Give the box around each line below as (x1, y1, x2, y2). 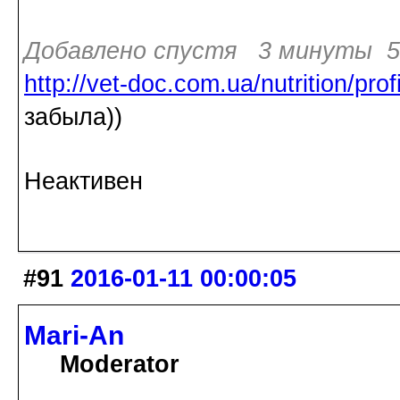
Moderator (60, 351, 179, 379)
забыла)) (24, 103, 122, 130)
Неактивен (24, 167, 143, 195)
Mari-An (24, 321, 124, 351)
